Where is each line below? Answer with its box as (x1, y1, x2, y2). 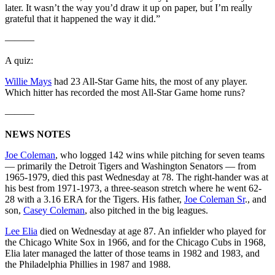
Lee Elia (5, 225, 37, 236)
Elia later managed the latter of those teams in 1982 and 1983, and (5, 247, 260, 258)
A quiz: (5, 55, 33, 66)
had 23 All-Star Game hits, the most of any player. (52, 76, 247, 87)
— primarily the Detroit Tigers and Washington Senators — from (5, 160, 256, 171)
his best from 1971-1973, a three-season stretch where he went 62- (5, 182, 261, 193)
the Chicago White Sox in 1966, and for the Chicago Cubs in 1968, (5, 236, 266, 247)
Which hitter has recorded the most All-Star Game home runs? (5, 87, 245, 98)
